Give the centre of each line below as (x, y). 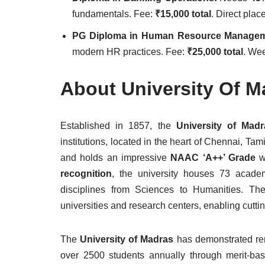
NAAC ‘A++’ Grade (213, 158)
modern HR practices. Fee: (130, 52)
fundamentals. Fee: (114, 14)
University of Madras (128, 239)
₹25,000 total (215, 52)
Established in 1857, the (118, 126)
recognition (86, 174)
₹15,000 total (183, 14)
